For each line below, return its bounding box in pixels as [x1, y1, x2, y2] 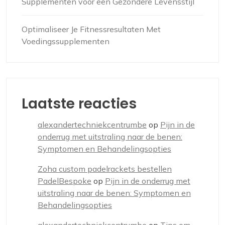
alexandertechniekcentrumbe [38, 120, 147, 130]
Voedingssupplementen [22, 36, 109, 46]
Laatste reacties [22, 94, 137, 114]
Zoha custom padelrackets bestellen [38, 164, 172, 174]
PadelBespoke [38, 176, 91, 186]
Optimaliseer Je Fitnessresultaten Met [22, 24, 161, 34]
